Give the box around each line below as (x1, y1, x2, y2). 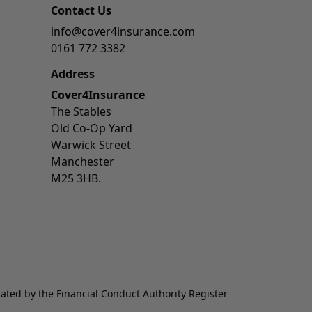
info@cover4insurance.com (51, 24, 195, 39)
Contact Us (51, 3, 111, 18)
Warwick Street (51, 137, 131, 153)
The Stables (51, 104, 111, 119)
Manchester (51, 154, 114, 169)
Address (51, 66, 95, 81)
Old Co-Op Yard (51, 120, 132, 136)
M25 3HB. (51, 171, 101, 186)
